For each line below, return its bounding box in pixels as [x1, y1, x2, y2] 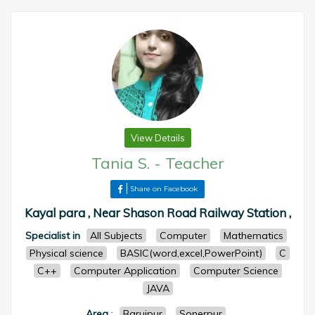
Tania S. [91, 153, 150, 173]
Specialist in [25, 229, 80, 242]
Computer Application [73, 264, 176, 277]
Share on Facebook [130, 184, 198, 193]
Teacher [165, 153, 224, 173]
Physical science [29, 247, 103, 259]
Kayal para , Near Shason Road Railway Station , [24, 205, 291, 220]
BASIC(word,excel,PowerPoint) [120, 247, 262, 259]
